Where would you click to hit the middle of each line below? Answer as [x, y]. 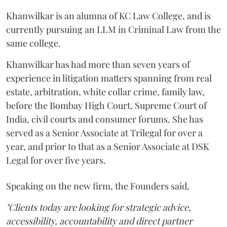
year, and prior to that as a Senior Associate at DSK [108, 146]
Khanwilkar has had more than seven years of [98, 64]
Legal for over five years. [56, 160]
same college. [33, 43]
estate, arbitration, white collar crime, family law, [105, 91]
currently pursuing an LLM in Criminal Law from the [113, 29]
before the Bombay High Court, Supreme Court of [106, 105]
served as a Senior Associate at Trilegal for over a [104, 133]
